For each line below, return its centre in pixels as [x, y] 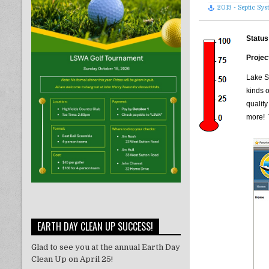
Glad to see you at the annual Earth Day [106, 247]
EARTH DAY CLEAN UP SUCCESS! [95, 226]
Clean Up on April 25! [72, 259]
